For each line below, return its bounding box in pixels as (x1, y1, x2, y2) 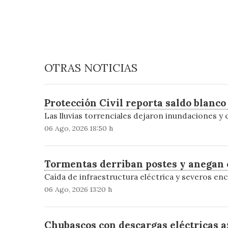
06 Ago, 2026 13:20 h (44, 185, 112, 194)
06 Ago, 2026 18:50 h (44, 123, 113, 133)
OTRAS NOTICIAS (44, 61, 137, 75)
